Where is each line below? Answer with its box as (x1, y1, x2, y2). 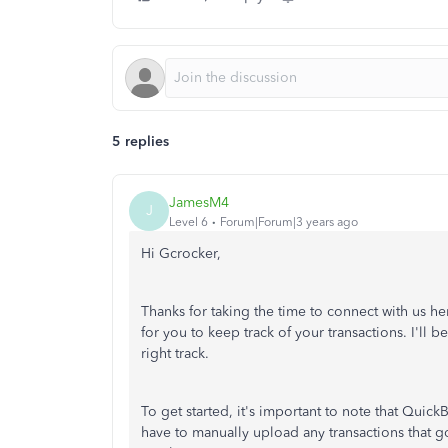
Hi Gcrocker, (141, 245, 221, 262)
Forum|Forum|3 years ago (220, 214, 358, 229)
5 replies (112, 133, 169, 150)
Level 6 (169, 214, 208, 229)
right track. (141, 345, 213, 362)
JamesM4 (169, 193, 229, 211)
